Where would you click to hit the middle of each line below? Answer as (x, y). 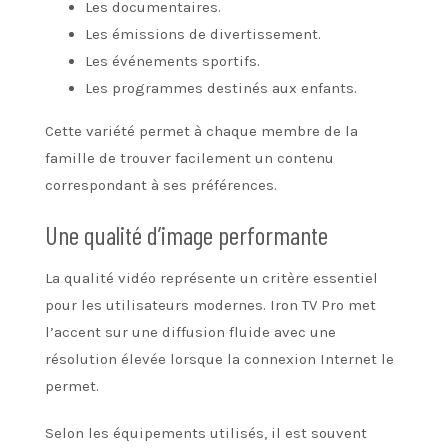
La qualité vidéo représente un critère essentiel (211, 277)
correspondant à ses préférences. (161, 184)
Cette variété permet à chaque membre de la (201, 130)
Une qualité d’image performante (186, 234)
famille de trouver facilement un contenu (189, 157)
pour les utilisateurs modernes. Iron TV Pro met (210, 304)
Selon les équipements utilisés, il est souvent (206, 432)
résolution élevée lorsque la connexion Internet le (219, 358)
